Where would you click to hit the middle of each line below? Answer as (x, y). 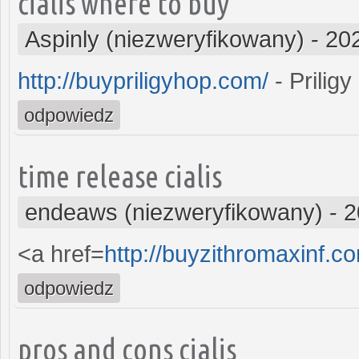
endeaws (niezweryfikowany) (174, 212)
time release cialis (120, 175)
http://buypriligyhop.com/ (143, 81)
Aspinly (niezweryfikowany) (165, 39)
